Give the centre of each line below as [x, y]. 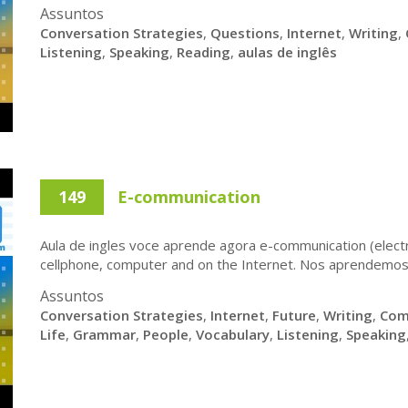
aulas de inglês [287, 52]
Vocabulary [233, 334]
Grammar [104, 334]
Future [294, 315]
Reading [204, 52]
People [166, 334]
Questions [245, 33]
